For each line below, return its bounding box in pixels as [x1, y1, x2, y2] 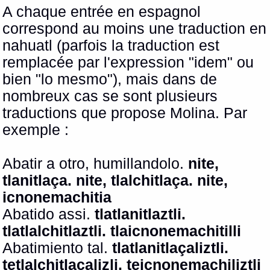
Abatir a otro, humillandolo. [2, 155, 189, 172]
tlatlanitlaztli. [95, 206, 186, 223]
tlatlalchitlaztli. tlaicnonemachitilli [2, 223, 242, 240]
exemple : [2, 122, 69, 139]
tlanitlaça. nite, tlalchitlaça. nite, [2, 172, 228, 189]
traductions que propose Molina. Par [2, 105, 248, 122]
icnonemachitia [2, 189, 112, 206]
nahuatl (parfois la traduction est [2, 37, 220, 54]
